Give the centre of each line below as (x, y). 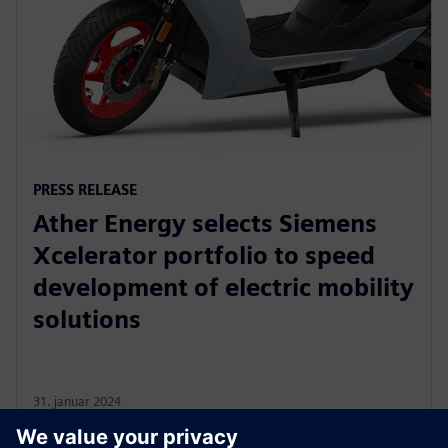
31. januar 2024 (77, 401)
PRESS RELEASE (85, 189)
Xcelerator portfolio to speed (204, 255)
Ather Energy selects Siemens (205, 223)
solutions (87, 319)
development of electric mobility (223, 287)
